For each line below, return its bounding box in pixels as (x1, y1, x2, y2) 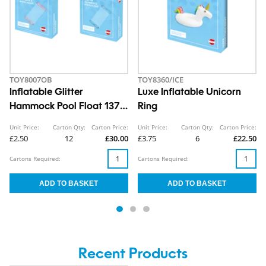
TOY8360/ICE (138, 74, 183, 85)
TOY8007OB (9, 74, 52, 85)
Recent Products (78, 248, 188, 262)
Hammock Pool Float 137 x (9, 102, 128, 112)
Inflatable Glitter (9, 87, 83, 97)
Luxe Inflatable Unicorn (138, 87, 241, 97)
